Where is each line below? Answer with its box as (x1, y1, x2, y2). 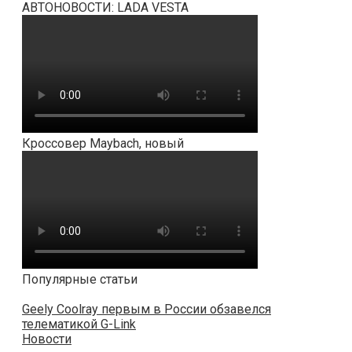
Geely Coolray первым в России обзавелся (22, 302, 271, 317)
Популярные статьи (22, 272, 137, 288)
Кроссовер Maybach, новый (22, 136, 184, 152)
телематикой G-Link (22, 317, 136, 332)
